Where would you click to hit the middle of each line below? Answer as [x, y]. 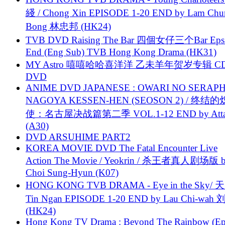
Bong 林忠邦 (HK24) [68, 26]
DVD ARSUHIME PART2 [78, 137]
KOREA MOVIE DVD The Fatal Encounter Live [122, 148]
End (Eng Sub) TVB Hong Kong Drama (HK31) [121, 52]
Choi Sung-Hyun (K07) [72, 172]
